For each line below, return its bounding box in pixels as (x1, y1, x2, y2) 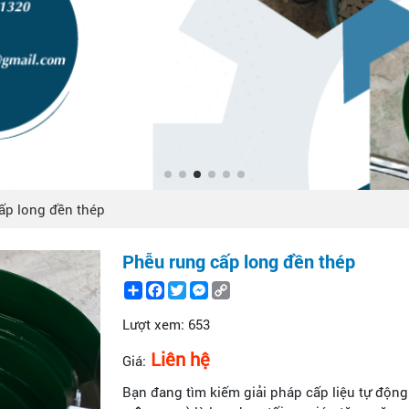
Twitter (186, 279, 229, 299)
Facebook (164, 279, 226, 299)
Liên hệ (151, 347, 210, 372)
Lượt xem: (122, 315, 184, 334)
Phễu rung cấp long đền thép (122, 249, 355, 274)
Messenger (208, 279, 278, 299)
